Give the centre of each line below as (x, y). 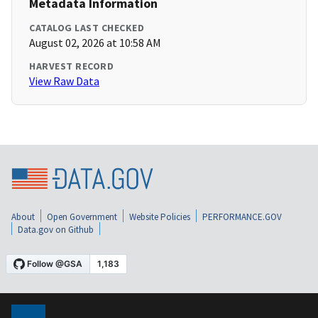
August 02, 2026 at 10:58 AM (95, 43)
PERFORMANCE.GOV (242, 216)
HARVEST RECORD (71, 66)
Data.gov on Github (56, 229)
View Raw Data (64, 81)
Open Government (82, 216)
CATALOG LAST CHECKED (87, 28)
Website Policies (160, 216)
